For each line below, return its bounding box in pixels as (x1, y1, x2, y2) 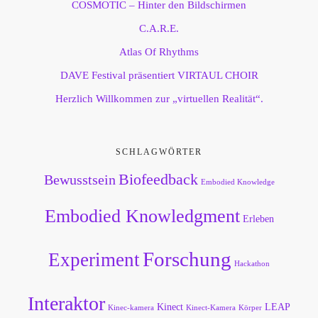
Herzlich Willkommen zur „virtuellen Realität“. (55, 93, 263, 105)
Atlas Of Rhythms (119, 46, 199, 58)
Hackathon (234, 260, 270, 268)
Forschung (143, 248, 231, 271)
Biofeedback (118, 171, 198, 189)
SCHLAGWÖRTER (116, 147, 202, 158)
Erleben (242, 213, 274, 225)
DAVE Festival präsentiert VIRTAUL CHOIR (60, 70, 258, 82)
